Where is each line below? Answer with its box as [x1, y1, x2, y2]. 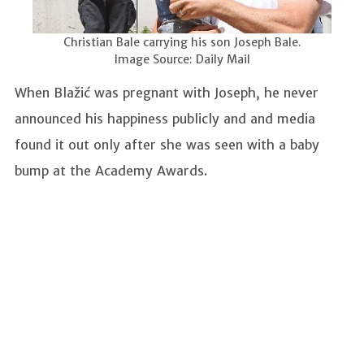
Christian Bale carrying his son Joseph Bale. [63, 35, 301, 50]
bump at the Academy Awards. [15, 162, 211, 180]
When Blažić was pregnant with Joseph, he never [15, 84, 318, 102]
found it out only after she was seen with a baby [15, 136, 319, 154]
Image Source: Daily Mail [114, 52, 250, 67]
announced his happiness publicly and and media [15, 110, 315, 128]
